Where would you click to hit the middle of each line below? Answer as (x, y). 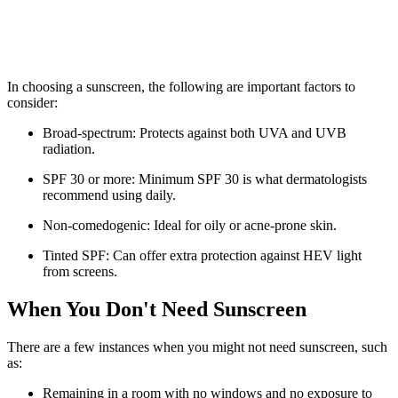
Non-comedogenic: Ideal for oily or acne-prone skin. (190, 225)
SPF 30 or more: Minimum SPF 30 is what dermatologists (205, 179)
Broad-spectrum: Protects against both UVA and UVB (195, 132)
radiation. (69, 148)
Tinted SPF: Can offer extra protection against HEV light (202, 255)
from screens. (80, 271)
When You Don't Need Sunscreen (157, 309)
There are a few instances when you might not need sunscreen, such (197, 346)
